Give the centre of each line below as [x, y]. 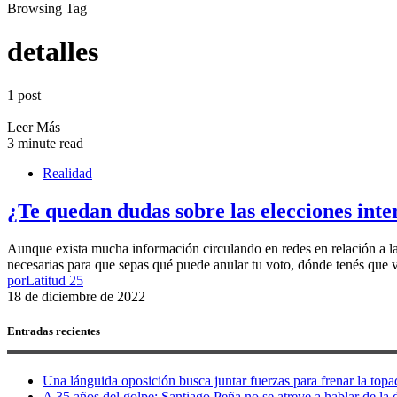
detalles [53, 52]
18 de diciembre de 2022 [76, 296]
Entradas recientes [54, 331]
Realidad [67, 173]
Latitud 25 [54, 280]
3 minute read [45, 143]
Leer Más [34, 127]
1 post [24, 95]
